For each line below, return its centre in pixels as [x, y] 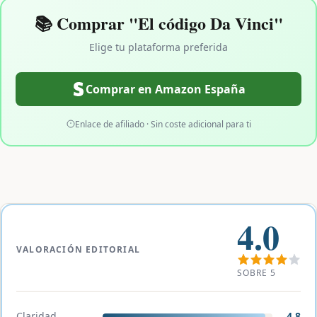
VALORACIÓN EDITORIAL [78, 249]
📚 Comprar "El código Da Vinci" [158, 23]
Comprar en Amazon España [166, 89]
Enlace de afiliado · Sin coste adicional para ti [163, 124]
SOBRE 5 [257, 272]
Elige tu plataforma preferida [158, 47]
